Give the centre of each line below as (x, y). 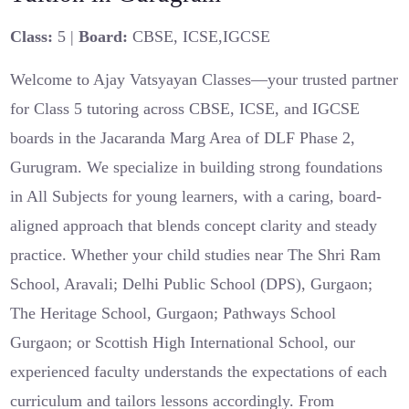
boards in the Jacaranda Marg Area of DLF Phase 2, (183, 138)
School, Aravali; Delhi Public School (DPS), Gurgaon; (192, 284)
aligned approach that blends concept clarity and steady (194, 225)
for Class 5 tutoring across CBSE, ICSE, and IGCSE (185, 109)
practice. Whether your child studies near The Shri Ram (196, 255)
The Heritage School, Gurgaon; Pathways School (173, 313)
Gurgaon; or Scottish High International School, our (183, 342)
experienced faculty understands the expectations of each (199, 372)
